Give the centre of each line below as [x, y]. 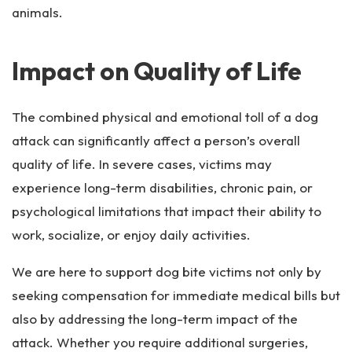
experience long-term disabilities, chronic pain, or [162, 187]
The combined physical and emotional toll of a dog [165, 117]
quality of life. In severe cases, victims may [142, 164]
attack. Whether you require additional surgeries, [160, 342]
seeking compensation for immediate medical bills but [176, 295]
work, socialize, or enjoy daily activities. [131, 235]
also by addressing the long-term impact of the [155, 319]
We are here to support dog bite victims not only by [167, 271]
